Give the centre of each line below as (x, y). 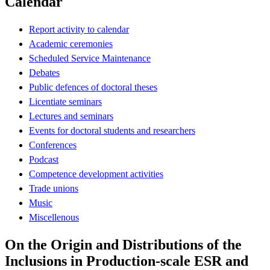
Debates (44, 72)
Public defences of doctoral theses (93, 87)
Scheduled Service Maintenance (90, 58)
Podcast (44, 159)
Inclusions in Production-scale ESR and (127, 261)
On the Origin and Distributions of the (123, 244)
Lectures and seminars (71, 116)
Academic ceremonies (71, 43)
